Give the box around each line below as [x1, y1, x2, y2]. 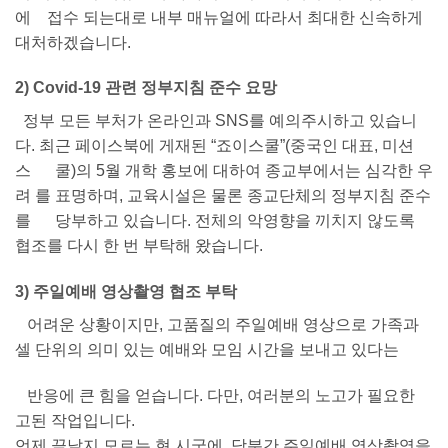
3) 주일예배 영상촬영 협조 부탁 [15, 283, 237, 301]
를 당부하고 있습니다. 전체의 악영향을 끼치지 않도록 [15, 212, 415, 230]
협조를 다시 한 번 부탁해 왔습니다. [15, 237, 263, 255]
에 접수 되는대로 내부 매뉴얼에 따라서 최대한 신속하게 [15, 8, 423, 26]
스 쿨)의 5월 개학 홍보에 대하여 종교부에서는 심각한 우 [15, 162, 433, 180]
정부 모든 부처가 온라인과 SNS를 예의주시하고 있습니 [15, 112, 417, 130]
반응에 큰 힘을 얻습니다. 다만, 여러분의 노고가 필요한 [15, 386, 415, 404]
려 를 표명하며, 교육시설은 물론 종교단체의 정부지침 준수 [15, 187, 431, 205]
